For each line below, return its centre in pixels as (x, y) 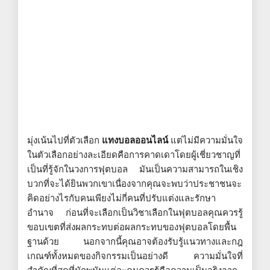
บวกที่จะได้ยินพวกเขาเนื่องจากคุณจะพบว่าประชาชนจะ (134, 183)
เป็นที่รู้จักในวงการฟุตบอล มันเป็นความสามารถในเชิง (135, 169)
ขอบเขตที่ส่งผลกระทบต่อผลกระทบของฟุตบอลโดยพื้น (132, 227)
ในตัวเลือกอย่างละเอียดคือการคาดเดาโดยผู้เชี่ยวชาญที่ (134, 154)
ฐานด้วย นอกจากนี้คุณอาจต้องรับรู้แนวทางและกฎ (135, 241)
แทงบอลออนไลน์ (135, 140)
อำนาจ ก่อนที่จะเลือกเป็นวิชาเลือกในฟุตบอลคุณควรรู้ (135, 212)
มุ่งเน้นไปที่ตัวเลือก (64, 140)
